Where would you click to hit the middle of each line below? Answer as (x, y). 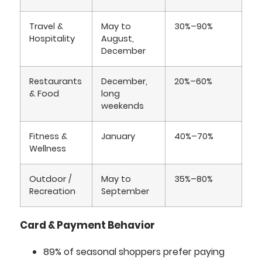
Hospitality (52, 38)
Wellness (48, 148)
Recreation (52, 191)
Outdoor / (50, 179)
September (125, 191)
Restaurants (56, 81)
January (118, 136)
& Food (44, 93)
